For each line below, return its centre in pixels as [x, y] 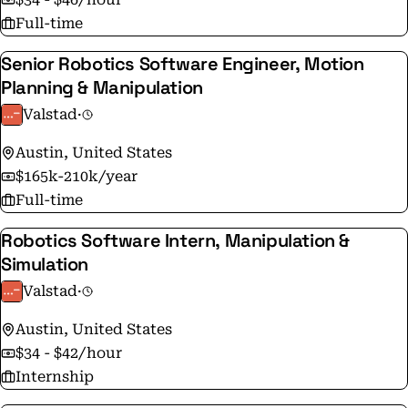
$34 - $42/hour [69, 353]
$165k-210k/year [76, 176]
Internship [55, 377]
